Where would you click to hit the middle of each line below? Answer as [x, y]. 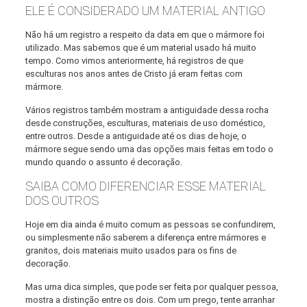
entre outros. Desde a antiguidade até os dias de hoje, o [136, 136]
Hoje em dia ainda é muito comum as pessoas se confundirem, [150, 225]
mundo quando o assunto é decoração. [103, 162]
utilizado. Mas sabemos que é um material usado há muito [140, 48]
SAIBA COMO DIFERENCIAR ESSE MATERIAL [145, 186]
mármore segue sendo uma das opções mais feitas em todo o [149, 149]
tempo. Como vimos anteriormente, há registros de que [134, 61]
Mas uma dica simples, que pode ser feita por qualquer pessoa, [151, 287]
